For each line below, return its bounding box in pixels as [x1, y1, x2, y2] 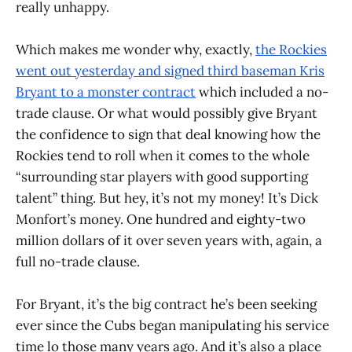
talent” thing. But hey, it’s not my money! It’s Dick [16, 189, 318, 207]
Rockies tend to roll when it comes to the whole [16, 146, 310, 164]
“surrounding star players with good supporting [16, 167, 308, 185]
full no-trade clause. [16, 252, 140, 270]
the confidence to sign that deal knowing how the [16, 125, 321, 143]
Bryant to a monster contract [16, 82, 196, 101]
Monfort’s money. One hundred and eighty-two [16, 210, 306, 228]
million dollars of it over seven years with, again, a [16, 231, 322, 249]
